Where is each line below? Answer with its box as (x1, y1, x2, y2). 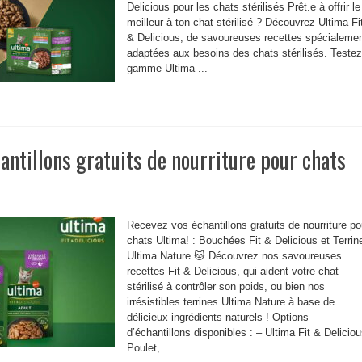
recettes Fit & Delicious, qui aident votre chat (127, 265, 339, 277)
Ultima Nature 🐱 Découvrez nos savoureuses (127, 250, 342, 262)
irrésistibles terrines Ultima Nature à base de (127, 296, 335, 308)
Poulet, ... (127, 342, 173, 354)
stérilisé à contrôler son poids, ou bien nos (127, 280, 325, 293)
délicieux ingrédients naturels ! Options (127, 311, 309, 323)
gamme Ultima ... (127, 62, 208, 74)
